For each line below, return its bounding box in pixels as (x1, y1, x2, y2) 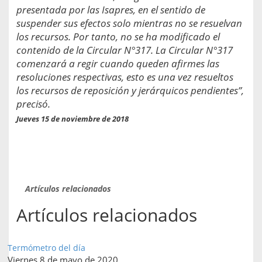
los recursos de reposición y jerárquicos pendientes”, (16, 83, 244, 97)
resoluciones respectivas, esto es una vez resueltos (16, 70, 233, 84)
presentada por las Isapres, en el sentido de (16, 2, 205, 16)
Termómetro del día (8, 242, 85, 253)
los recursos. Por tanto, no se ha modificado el (16, 29, 220, 43)
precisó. (16, 96, 50, 111)
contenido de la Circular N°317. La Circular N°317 (16, 43, 233, 57)
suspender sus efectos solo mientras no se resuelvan (16, 16, 242, 30)
